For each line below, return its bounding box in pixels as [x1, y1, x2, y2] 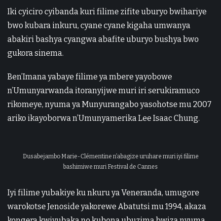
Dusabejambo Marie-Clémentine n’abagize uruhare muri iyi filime [22, 153, 199, 160]
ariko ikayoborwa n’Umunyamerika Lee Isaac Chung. [7, 113, 200, 123]
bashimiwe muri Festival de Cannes [63, 163, 158, 170]
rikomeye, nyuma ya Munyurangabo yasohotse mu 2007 [7, 100, 212, 109]
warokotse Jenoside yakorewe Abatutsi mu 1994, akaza [7, 202, 206, 211]
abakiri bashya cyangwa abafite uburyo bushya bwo [7, 35, 199, 44]
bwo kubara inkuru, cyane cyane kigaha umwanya [7, 21, 190, 30]
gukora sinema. [7, 48, 64, 58]
